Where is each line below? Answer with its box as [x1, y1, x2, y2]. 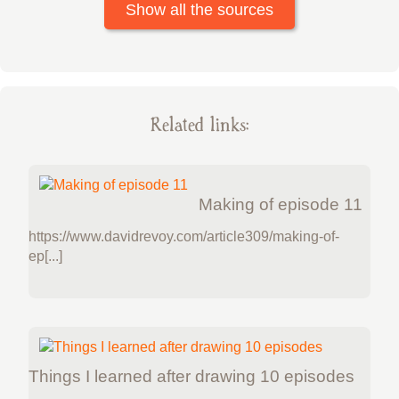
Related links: [150, 113, 249, 138]
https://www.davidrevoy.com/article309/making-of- [28, 229, 339, 245]
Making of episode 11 [199, 195, 362, 215]
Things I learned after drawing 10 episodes [28, 367, 354, 387]
